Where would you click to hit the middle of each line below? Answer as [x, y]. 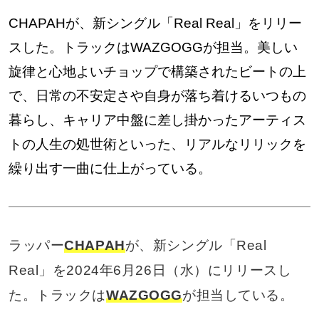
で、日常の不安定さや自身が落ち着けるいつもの [157, 95]
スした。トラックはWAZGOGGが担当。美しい [153, 47]
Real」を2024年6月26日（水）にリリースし [150, 270]
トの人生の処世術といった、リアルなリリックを [157, 144]
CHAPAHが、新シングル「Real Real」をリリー [155, 23]
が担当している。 [238, 295]
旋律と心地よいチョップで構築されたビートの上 [157, 71]
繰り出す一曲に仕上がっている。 [110, 168]
